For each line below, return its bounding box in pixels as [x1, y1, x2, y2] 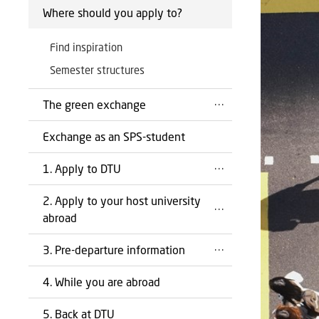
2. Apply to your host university [43, 194, 201, 207]
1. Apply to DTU [43, 162, 121, 175]
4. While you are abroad [43, 275, 160, 288]
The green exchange [43, 98, 146, 111]
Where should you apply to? [43, 6, 182, 19]
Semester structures [50, 63, 145, 76]
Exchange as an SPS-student [43, 130, 185, 143]
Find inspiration [50, 41, 122, 53]
